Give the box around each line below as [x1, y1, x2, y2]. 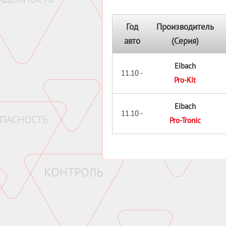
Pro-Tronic [169, 116, 201, 125]
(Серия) [171, 35, 199, 46]
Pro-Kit [174, 75, 196, 85]
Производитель [156, 21, 214, 32]
